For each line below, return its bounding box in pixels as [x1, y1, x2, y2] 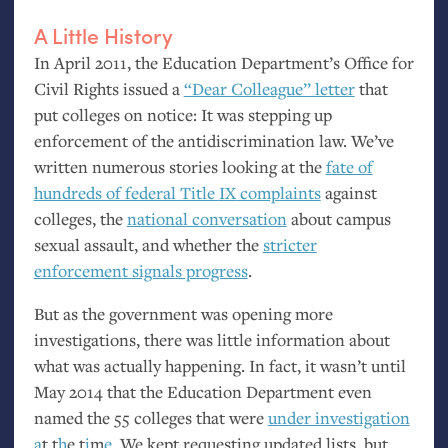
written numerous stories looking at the [33, 154, 326, 178]
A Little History [33, 20, 173, 51]
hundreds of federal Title [33, 180, 219, 204]
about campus [286, 206, 391, 230]
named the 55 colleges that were [33, 406, 268, 430]
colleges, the [33, 206, 127, 230]
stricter [262, 232, 317, 256]
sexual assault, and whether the [33, 232, 263, 256]
